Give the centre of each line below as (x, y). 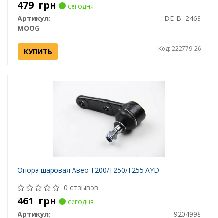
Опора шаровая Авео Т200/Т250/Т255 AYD (88, 170)
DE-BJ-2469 (182, 18)
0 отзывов (81, 188)
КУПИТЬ (38, 52)
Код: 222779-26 (179, 49)
